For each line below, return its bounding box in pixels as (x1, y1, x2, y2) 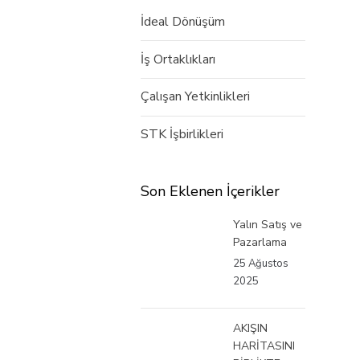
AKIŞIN (233, 320, 268, 336)
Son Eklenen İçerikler (141, 182, 280, 202)
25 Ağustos (233, 256, 288, 271)
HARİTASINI (233, 337, 295, 354)
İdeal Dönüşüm (141, 12, 225, 31)
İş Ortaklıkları (141, 50, 215, 68)
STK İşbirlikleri (141, 125, 223, 144)
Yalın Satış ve (233, 216, 302, 232)
